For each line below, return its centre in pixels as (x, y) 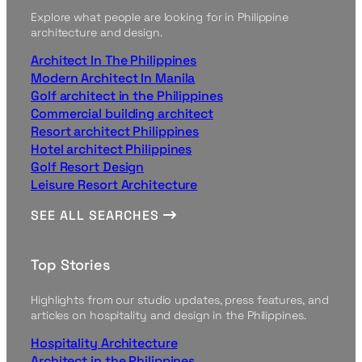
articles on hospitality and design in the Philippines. (168, 315)
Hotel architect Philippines (112, 149)
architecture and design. (97, 32)
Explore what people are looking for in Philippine (160, 17)
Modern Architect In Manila (113, 78)
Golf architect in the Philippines (127, 96)
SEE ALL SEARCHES (97, 216)
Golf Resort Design (88, 167)
